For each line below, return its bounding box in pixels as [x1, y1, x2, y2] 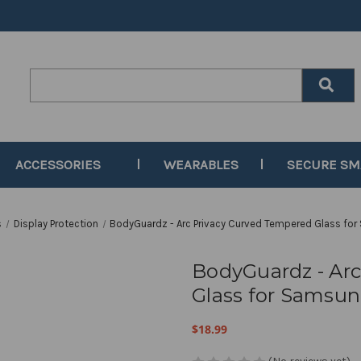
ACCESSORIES [15, 156, 101, 172]
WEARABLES [164, 156, 239, 172]
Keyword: [30, 87, 77, 101]
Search [30, 70, 68, 84]
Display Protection [13, 218, 98, 230]
